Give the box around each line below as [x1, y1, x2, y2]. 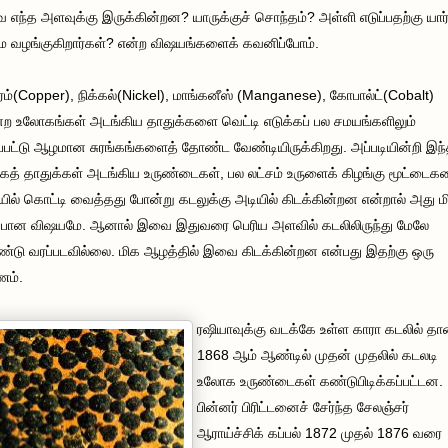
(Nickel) [117, 86, 165, 103]
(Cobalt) [383, 86, 434, 103]
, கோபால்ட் [322, 86, 383, 103]
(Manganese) [237, 86, 322, 103]
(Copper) [13, 86, 70, 103]
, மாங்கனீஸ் [165, 86, 237, 103]
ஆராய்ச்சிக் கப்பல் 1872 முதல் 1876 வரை [197, 424, 442, 441]
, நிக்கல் [70, 86, 117, 103]
